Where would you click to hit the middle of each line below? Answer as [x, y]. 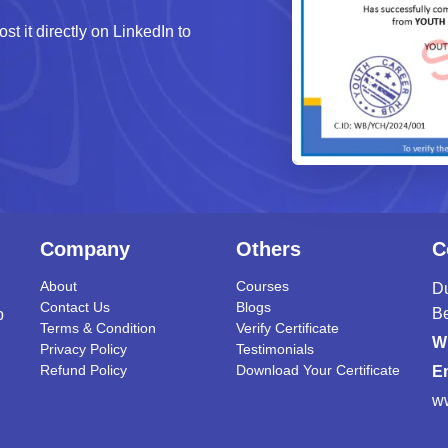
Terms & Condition [98, 328]
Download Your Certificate [318, 370]
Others [268, 249]
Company [85, 249]
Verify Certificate [287, 328]
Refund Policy [83, 370]
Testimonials [275, 349]
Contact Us [75, 307]
